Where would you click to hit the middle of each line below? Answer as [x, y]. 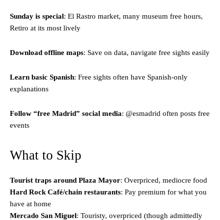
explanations [29, 89]
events [20, 125]
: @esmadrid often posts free [166, 113]
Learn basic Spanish [42, 77]
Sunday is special [37, 16]
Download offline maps [47, 52]
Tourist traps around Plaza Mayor [65, 180]
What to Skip [46, 155]
